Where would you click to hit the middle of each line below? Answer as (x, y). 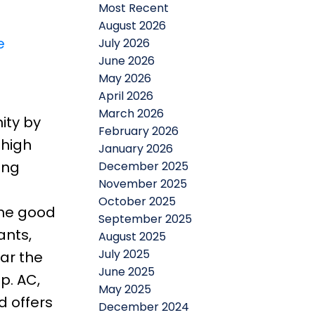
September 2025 (146, 219)
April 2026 (126, 96)
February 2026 (139, 131)
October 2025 (137, 201)
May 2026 (125, 78)
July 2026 (124, 43)
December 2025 (144, 166)
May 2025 (125, 289)
